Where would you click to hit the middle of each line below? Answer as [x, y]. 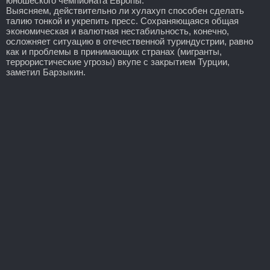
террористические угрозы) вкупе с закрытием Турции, [118, 61]
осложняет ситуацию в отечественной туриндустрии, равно [130, 41]
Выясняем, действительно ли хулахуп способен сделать [125, 10]
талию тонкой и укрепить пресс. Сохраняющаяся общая [122, 20]
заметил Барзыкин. [46, 72]
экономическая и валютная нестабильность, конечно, [118, 31]
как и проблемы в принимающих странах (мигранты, [114, 51]
